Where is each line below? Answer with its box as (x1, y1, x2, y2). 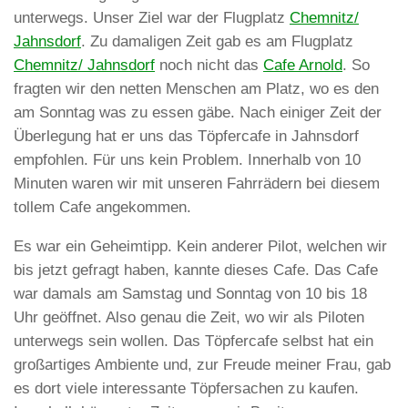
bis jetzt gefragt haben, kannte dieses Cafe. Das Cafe (14, 260, 378, 279)
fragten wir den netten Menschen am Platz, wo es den (14, 80, 379, 98)
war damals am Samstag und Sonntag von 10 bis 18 (14, 284, 367, 302)
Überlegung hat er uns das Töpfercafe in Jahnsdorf (14, 127, 359, 146)
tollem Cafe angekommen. (14, 199, 191, 217)
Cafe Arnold (263, 56, 342, 75)
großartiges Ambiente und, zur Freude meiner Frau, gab (14, 355, 391, 373)
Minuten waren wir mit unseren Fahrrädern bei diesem (14, 175, 380, 193)
